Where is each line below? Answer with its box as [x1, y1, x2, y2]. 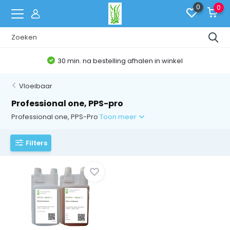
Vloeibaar [19, 81, 53, 91]
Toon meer [100, 112, 139, 122]
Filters [26, 138, 48, 148]
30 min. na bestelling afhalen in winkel [57, 55, 183, 66]
